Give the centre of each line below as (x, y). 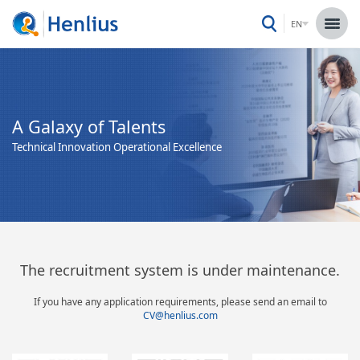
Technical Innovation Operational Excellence (117, 147)
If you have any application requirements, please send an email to (180, 302)
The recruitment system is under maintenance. (180, 270)
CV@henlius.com (180, 315)
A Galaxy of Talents (89, 126)
